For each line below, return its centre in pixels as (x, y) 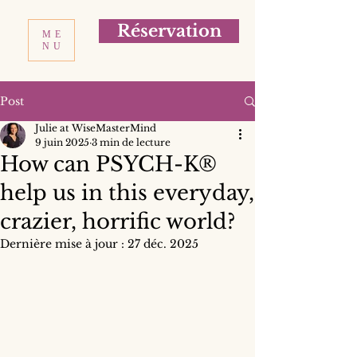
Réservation (169, 31)
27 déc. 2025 (163, 244)
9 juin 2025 (62, 142)
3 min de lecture (131, 142)
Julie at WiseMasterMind (96, 128)
